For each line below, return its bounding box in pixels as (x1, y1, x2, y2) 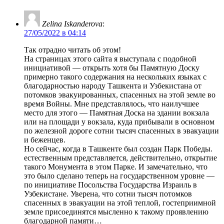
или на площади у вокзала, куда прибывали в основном (24, 117, 214, 126)
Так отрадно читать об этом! (24, 45, 121, 54)
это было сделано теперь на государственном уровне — (24, 171, 214, 180)
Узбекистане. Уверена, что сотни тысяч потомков (24, 189, 192, 198)
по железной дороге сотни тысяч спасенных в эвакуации (24, 126, 219, 135)
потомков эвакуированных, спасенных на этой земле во (24, 90, 215, 99)
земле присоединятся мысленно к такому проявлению (24, 207, 208, 216)
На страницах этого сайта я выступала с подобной (24, 54, 196, 63)
